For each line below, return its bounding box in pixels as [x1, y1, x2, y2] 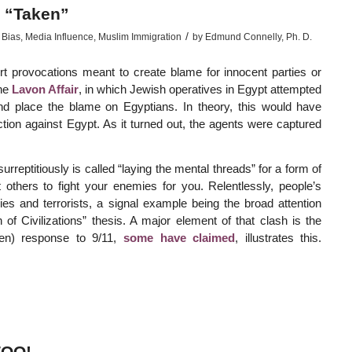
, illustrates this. [235, 230, 322, 244]
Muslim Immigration [97, 31, 181, 43]
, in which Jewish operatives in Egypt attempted [79, 82, 322, 97]
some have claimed [123, 230, 236, 244]
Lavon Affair [12, 82, 79, 97]
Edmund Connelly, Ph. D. [204, 31, 312, 43]
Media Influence [24, 31, 93, 43]
